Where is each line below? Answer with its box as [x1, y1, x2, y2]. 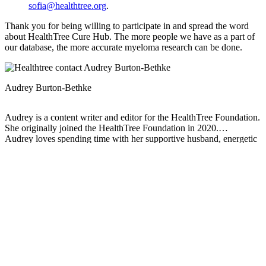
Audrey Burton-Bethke [5, 82, 91, 93]
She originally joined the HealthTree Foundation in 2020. [5, 122, 218, 133]
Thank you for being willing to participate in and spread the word [5, 20, 249, 31]
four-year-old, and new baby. [5, 144, 116, 154]
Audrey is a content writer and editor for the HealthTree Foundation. [5, 112, 260, 122]
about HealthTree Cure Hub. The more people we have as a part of [5, 31, 255, 42]
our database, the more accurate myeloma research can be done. [5, 42, 245, 52]
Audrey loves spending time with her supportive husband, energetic [5, 133, 257, 144]
